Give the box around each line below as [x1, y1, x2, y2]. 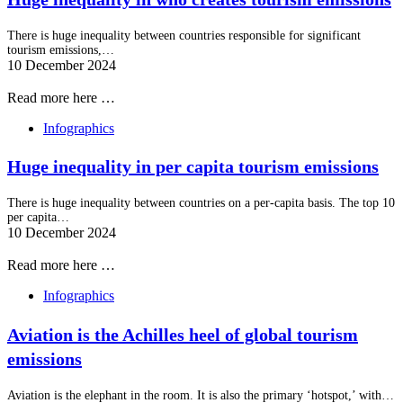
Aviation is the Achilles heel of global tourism [7, 325, 358, 345]
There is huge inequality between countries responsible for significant [7, 28, 361, 42]
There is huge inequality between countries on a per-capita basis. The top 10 [7, 196, 395, 210]
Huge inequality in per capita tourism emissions [7, 157, 379, 177]
